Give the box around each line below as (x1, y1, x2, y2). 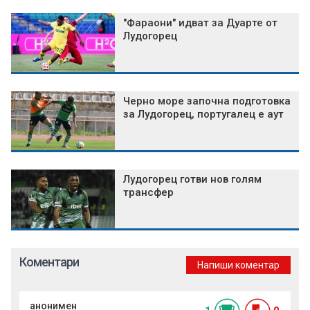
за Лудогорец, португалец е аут (123, 108, 284, 121)
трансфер (123, 186, 174, 199)
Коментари (19, 255, 79, 270)
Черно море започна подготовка (123, 95, 291, 108)
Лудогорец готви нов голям (123, 173, 262, 186)
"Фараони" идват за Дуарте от (123, 17, 277, 30)
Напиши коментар (197, 259, 280, 271)
